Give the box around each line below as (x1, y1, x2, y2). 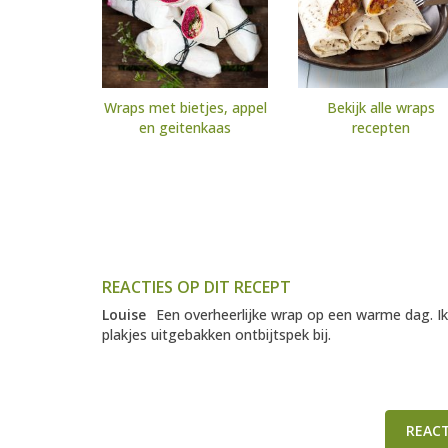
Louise (102, 305, 146, 325)
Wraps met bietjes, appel (103, 98, 267, 118)
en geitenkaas (139, 118, 231, 138)
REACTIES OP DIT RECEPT (102, 276, 291, 299)
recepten (352, 118, 410, 138)
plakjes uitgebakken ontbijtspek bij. (102, 325, 331, 345)
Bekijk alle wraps (327, 98, 435, 118)
